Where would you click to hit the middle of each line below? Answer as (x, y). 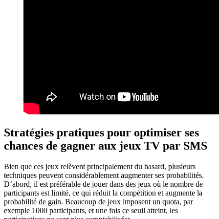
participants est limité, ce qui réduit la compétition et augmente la (103, 193)
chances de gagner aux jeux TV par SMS (106, 145)
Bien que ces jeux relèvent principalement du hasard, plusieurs (100, 166)
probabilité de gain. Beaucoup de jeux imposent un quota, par (99, 201)
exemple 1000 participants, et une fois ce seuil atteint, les (91, 210)
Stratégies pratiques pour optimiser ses (101, 132)
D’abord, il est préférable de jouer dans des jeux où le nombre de (103, 184)
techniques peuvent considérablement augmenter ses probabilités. (104, 175)
